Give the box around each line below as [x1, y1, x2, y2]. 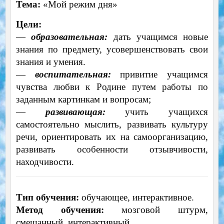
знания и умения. [15, 56, 85, 67]
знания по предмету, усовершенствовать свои [15, 44, 208, 55]
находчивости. [15, 156, 74, 167]
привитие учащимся [110, 69, 208, 80]
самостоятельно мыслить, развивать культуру [15, 119, 208, 130]
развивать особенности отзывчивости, [15, 144, 208, 155]
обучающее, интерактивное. [78, 192, 194, 203]
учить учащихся [105, 106, 208, 117]
